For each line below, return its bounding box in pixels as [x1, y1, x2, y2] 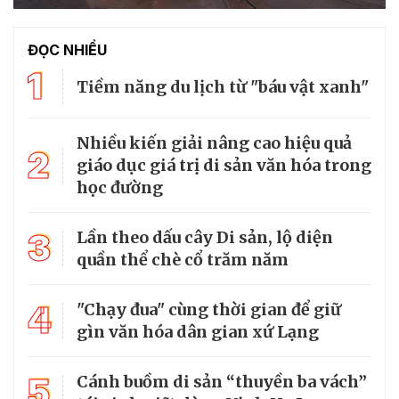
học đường [77, 177, 163, 199]
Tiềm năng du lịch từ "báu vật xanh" [77, 76, 369, 97]
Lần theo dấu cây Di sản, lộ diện [77, 227, 333, 248]
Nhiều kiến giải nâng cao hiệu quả [77, 133, 352, 154]
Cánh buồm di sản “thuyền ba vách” [77, 371, 367, 393]
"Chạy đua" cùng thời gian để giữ [77, 299, 341, 321]
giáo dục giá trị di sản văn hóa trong [77, 155, 371, 176]
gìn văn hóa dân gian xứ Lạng [77, 322, 319, 343]
